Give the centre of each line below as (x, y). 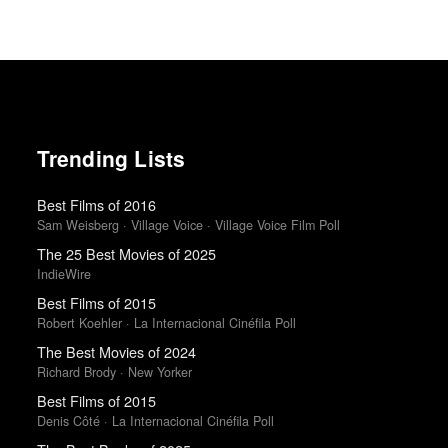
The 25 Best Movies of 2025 (126, 254)
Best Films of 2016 (96, 205)
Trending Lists (111, 158)
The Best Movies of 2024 (116, 352)
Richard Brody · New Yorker (114, 371)
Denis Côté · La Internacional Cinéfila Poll (155, 420)
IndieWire (63, 273)
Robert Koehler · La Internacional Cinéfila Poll (166, 322)
